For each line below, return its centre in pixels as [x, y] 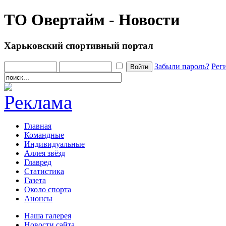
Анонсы [38, 198]
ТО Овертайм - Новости [92, 20]
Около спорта [48, 189]
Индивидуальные [54, 144]
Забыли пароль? [182, 66]
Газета [35, 180]
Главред [38, 162]
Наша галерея [48, 215]
